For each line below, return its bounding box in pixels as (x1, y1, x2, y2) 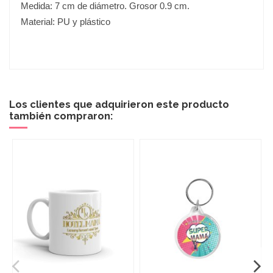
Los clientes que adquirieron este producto (9, 97, 229, 110)
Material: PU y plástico (21, 16, 110, 27)
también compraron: (9, 109, 113, 122)
